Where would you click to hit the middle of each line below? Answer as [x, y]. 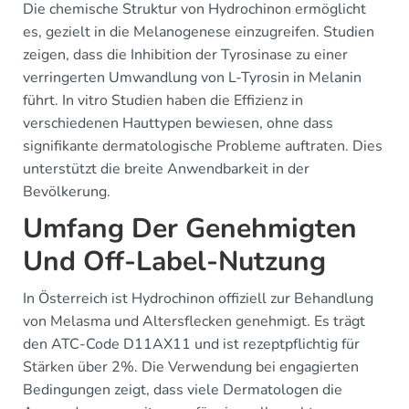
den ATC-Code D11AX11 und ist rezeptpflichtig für [191, 344]
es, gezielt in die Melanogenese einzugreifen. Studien [199, 32]
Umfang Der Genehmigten [190, 229]
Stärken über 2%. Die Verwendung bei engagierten [191, 367]
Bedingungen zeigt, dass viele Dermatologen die [183, 390]
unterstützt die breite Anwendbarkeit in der [166, 169]
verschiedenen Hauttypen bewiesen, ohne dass [178, 123]
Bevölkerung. [67, 192]
